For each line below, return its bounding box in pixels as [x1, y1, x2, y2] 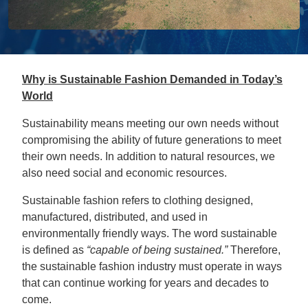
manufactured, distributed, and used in [22, 211, 208, 223]
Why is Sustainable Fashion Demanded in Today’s [22, 74, 283, 85]
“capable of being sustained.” [87, 244, 228, 256]
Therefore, [228, 244, 280, 256]
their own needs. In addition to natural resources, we [22, 151, 275, 162]
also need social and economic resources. [22, 167, 227, 179]
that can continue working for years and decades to [22, 277, 269, 289]
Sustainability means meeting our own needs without [22, 118, 278, 129]
